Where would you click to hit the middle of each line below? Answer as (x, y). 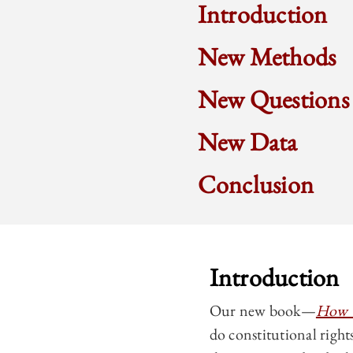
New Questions (273, 99)
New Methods (267, 57)
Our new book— (262, 310)
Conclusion (256, 184)
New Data (247, 142)
